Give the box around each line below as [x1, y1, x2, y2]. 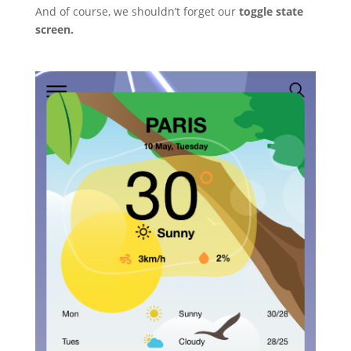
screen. [34, 21, 77, 37]
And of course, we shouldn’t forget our [34, 3, 239, 19]
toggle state [238, 3, 303, 19]
